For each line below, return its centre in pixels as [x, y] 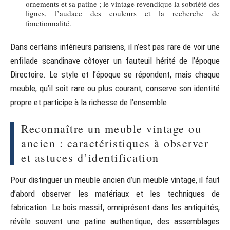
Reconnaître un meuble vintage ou [111, 128]
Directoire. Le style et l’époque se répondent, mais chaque [115, 74]
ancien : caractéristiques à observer [115, 143]
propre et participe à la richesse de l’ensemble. [90, 102]
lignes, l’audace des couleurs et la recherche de [123, 13]
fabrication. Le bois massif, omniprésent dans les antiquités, [115, 207]
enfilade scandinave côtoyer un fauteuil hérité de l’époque [115, 60]
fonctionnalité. [49, 23]
